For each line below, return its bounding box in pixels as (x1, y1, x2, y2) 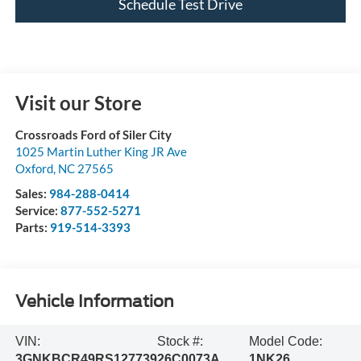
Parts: (15, 220, 50, 235)
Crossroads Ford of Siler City (15, 127, 172, 143)
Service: (15, 203, 60, 218)
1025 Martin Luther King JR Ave (15, 144, 187, 160)
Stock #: (156, 334, 203, 348)
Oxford (15, 161, 53, 176)
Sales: (15, 186, 49, 201)
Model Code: (249, 334, 323, 348)
